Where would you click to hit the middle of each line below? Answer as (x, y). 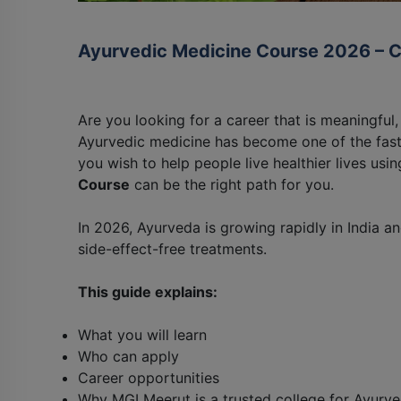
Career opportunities (149, 377)
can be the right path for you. (232, 184)
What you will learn (142, 334)
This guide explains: (148, 291)
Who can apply (128, 356)
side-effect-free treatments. (172, 248)
